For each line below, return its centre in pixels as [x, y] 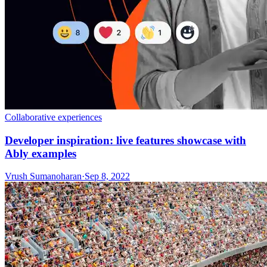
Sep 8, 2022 [107, 176]
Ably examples [41, 153]
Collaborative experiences [53, 117]
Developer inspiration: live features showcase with [125, 140]
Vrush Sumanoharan [43, 176]
